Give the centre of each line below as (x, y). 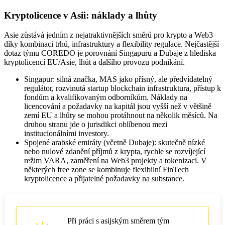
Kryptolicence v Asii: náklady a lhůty (81, 16)
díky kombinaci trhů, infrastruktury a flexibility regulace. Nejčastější (111, 44)
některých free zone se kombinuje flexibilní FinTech (106, 170)
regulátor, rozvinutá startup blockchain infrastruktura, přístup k (123, 88)
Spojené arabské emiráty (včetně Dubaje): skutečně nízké (115, 143)
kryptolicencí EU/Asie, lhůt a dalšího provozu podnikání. (94, 62)
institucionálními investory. (67, 134)
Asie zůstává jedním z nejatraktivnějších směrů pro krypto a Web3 (108, 35)
